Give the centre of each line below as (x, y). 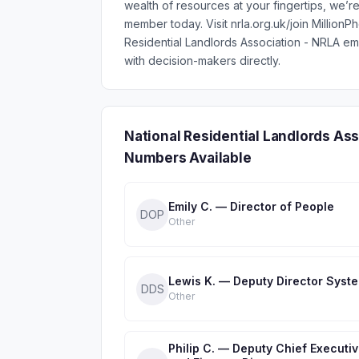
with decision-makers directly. (202, 61)
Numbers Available (188, 158)
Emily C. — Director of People (251, 206)
